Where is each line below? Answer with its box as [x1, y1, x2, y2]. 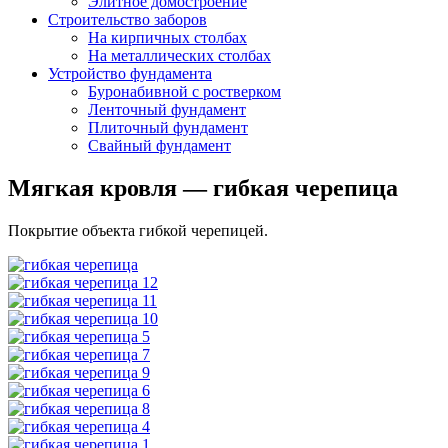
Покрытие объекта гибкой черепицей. [8, 221, 268, 239]
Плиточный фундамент [88, 118, 248, 136]
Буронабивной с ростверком [88, 82, 281, 100]
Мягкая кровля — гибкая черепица [8, 174, 398, 201]
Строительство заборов [48, 10, 207, 28]
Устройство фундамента [48, 64, 212, 82]
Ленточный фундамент [88, 100, 246, 118]
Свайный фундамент [88, 136, 231, 154]
